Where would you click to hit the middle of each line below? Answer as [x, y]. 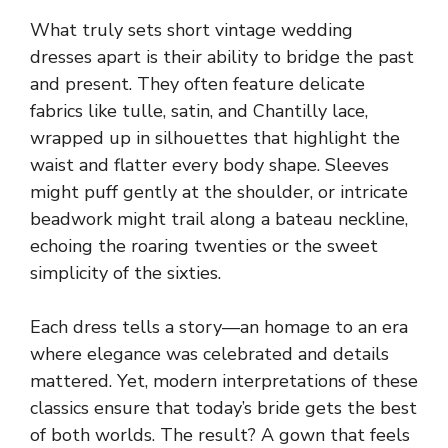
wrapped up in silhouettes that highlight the [215, 137]
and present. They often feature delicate [197, 83]
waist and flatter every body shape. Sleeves [209, 164]
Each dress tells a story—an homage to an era [219, 326]
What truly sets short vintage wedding [191, 29]
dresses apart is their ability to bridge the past [222, 56]
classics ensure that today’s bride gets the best [223, 407]
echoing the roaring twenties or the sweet [204, 245]
